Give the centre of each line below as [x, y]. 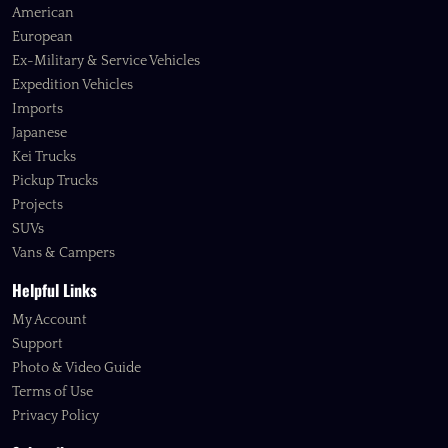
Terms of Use [52, 392]
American [43, 13]
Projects [37, 205]
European [42, 37]
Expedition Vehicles [72, 85]
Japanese [39, 133]
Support [37, 344]
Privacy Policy [55, 416]
